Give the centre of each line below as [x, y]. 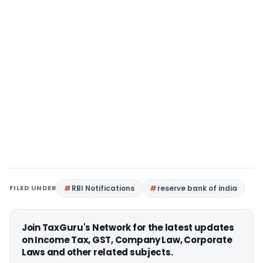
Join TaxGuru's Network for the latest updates [128, 228]
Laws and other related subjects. [97, 252]
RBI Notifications [103, 188]
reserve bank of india [198, 188]
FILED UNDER [33, 188]
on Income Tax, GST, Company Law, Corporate [127, 240]
